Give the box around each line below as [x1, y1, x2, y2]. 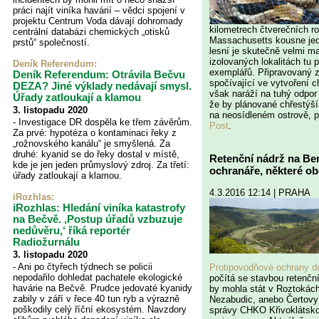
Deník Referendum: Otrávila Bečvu [13, 68, 185, 80]
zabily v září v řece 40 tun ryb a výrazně [13, 293, 179, 304]
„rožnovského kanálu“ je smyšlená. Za [13, 138, 170, 149]
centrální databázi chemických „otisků [13, 26, 169, 37]
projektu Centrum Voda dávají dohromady [13, 16, 183, 26]
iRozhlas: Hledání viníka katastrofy [13, 202, 185, 214]
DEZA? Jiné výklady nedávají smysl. [13, 80, 192, 92]
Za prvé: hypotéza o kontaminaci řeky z [13, 127, 177, 138]
